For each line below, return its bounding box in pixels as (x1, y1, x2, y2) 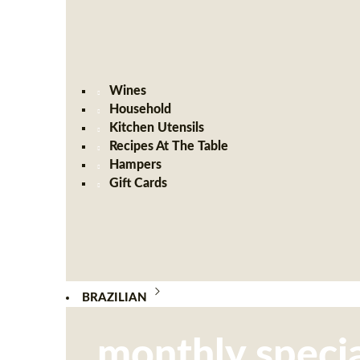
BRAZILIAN (81, 292, 147, 304)
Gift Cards (109, 177, 168, 190)
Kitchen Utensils (109, 121, 205, 134)
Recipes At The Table (109, 140, 229, 153)
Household (109, 103, 172, 116)
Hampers (109, 158, 162, 171)
